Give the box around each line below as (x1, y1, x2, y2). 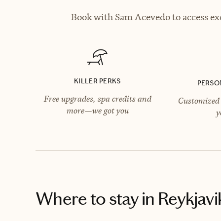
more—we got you (66, 105, 129, 116)
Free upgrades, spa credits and (43, 93, 151, 104)
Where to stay (36, 187, 139, 210)
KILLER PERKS (74, 76, 121, 85)
